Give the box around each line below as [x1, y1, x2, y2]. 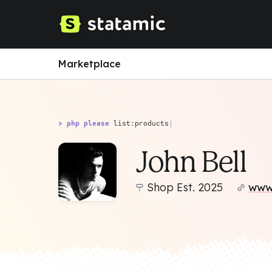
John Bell [136, 145, 246, 179]
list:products [114, 118, 169, 127]
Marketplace [58, 58, 121, 70]
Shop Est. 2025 [147, 180, 223, 194]
